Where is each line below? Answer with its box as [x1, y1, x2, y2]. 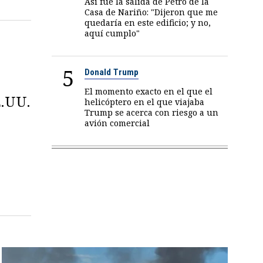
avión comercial [85, 117, 150, 129]
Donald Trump [85, 66, 139, 77]
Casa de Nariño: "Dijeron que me [85, 6, 218, 18]
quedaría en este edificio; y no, [85, 16, 211, 28]
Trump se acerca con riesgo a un [85, 106, 219, 118]
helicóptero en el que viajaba [85, 96, 205, 107]
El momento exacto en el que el [85, 85, 213, 97]
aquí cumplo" [85, 27, 140, 39]
